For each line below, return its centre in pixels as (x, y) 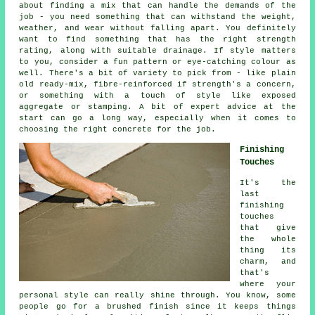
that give (268, 227)
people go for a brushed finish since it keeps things (157, 306)
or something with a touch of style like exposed (157, 95)
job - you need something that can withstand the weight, (157, 17)
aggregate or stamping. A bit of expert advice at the (157, 107)
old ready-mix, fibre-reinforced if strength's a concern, (157, 84)
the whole (268, 239)
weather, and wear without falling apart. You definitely (157, 28)
